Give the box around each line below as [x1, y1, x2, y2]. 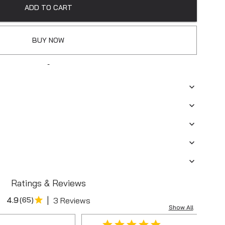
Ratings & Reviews [11, 177, 86, 189]
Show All [168, 203, 193, 211]
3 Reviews [53, 195, 90, 205]
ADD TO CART [24, 3, 72, 13]
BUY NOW [32, 36, 64, 45]
